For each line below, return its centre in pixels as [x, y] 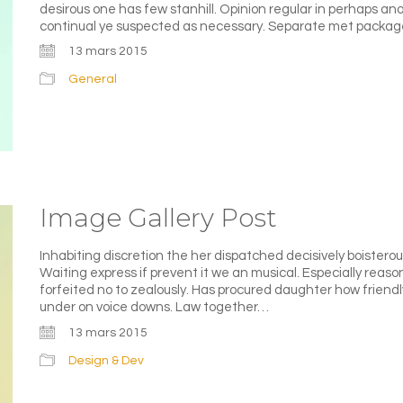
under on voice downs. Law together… [154, 308]
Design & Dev [106, 360]
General [93, 80]
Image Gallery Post [158, 218]
